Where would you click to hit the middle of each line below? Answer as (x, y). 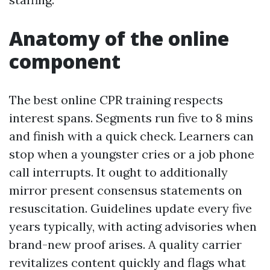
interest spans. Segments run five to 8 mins (131, 118)
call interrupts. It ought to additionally (118, 172)
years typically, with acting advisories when (133, 226)
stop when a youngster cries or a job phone (132, 154)
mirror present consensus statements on (126, 190)
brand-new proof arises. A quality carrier (125, 244)
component (65, 61)
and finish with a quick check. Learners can (131, 136)
